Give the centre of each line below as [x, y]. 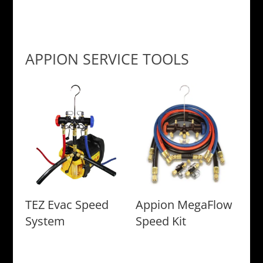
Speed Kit [161, 221]
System [45, 221]
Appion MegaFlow [184, 204]
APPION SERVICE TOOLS [107, 58]
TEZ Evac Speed [67, 204]
